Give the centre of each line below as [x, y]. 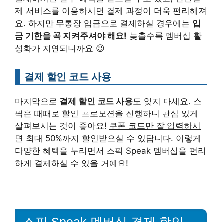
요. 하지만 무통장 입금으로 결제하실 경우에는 [104, 24]
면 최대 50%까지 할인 [57, 139]
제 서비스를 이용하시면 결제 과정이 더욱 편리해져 [111, 11]
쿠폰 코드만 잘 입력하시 [155, 126]
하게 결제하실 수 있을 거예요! [72, 163]
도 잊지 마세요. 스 [167, 101]
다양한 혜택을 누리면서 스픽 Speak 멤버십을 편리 [111, 151]
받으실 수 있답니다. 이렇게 [150, 139]
